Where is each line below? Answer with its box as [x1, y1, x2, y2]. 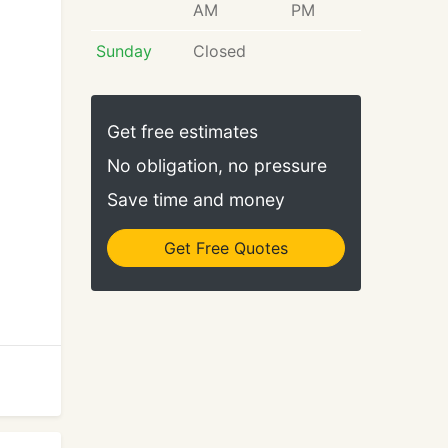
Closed [192, 41, 246, 61]
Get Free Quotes [164, 238, 288, 258]
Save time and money [107, 189, 285, 210]
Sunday [95, 41, 152, 61]
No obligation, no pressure [107, 155, 327, 176]
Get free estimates [107, 121, 258, 142]
